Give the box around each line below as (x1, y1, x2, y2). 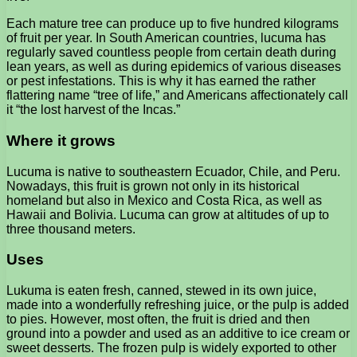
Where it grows (6, 131, 116, 149)
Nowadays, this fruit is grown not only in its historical (6, 178, 300, 193)
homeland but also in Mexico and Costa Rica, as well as (6, 193, 322, 207)
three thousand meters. (6, 222, 135, 236)
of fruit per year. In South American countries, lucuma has (6, 31, 326, 45)
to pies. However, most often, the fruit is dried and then (6, 312, 310, 327)
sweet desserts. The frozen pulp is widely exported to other (6, 341, 336, 355)
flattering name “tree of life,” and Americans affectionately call (6, 88, 348, 103)
